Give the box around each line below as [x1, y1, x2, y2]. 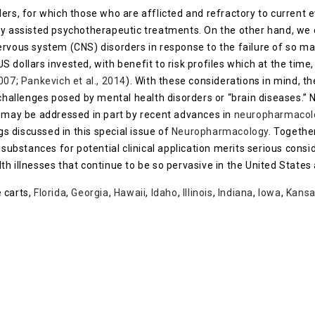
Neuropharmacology [171, 126, 269, 137]
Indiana [217, 187, 254, 198]
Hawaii [113, 187, 146, 198]
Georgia [71, 187, 109, 198]
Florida [34, 187, 67, 198]
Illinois [182, 187, 213, 198]
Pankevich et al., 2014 [20, 75, 127, 86]
